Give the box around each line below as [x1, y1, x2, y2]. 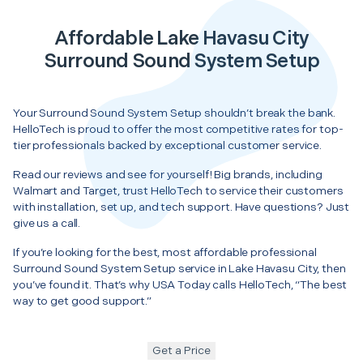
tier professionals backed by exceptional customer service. [13, 138, 322, 152]
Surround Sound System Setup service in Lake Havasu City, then [13, 261, 346, 275]
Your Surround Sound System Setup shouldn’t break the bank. [13, 105, 336, 120]
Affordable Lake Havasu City [53, 26, 310, 50]
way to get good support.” [13, 293, 152, 308]
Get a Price [152, 343, 211, 357]
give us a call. [13, 216, 81, 230]
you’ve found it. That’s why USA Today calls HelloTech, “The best [13, 277, 348, 292]
